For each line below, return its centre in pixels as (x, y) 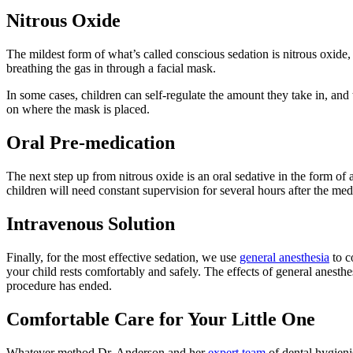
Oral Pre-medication (91, 143)
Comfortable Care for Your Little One (161, 319)
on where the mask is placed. (78, 110)
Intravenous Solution (91, 223)
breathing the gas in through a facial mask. (111, 69)
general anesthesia (284, 257)
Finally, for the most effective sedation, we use (123, 257)
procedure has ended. (59, 285)
